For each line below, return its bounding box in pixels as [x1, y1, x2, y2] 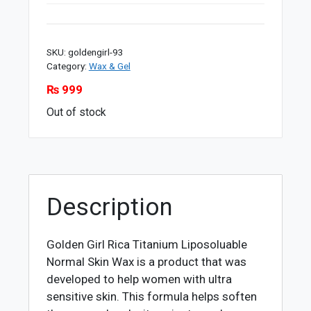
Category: [46, 60, 89, 72]
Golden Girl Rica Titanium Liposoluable [47, 237, 248, 251]
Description [47, 192, 174, 221]
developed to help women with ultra [47, 271, 233, 286]
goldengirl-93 [67, 47, 124, 58]
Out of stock [46, 106, 106, 119]
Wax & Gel [88, 60, 131, 72]
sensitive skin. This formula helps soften [47, 289, 258, 303]
